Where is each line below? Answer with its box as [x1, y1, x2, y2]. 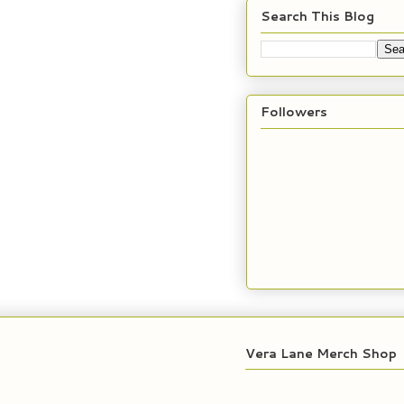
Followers [261, 102, 327, 121]
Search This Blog [261, 6, 374, 25]
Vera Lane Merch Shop [245, 344, 397, 363]
